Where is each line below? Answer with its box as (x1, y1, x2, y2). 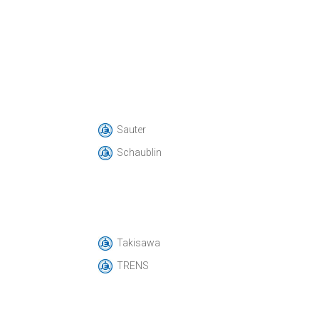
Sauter (116, 124, 146, 135)
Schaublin (116, 147, 162, 158)
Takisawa (116, 237, 160, 249)
